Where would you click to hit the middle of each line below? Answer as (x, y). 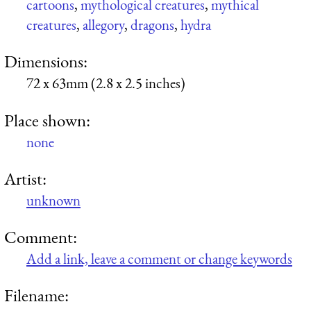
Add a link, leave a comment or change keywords (159, 259)
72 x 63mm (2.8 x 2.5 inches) (106, 83)
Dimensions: (46, 61)
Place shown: (47, 120)
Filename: (36, 295)
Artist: (25, 178)
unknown (53, 200)
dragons (152, 24)
